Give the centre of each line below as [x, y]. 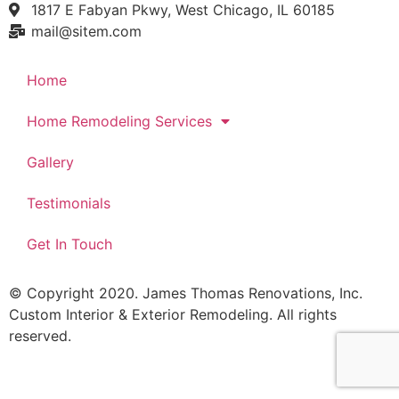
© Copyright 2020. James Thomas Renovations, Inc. [186, 293]
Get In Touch [69, 244]
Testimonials [69, 204]
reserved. [40, 336]
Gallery [50, 163]
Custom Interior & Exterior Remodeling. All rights [173, 315]
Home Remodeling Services [119, 122]
